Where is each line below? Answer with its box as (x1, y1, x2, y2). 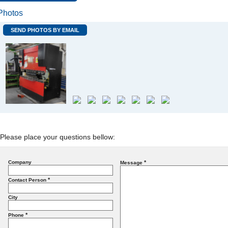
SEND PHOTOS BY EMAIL (10, 27, 79, 33)
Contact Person (8, 177, 48, 183)
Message (120, 160, 144, 165)
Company (8, 159, 32, 165)
